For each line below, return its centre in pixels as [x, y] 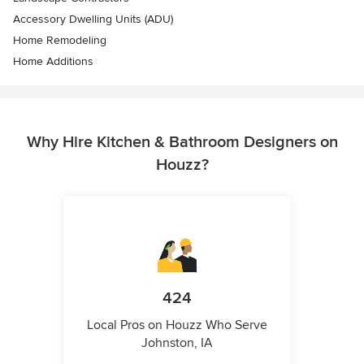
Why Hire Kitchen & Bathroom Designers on [182, 143]
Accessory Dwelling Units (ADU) [93, 19]
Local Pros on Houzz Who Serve [177, 325]
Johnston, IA [177, 343]
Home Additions [53, 62]
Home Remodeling [60, 41]
